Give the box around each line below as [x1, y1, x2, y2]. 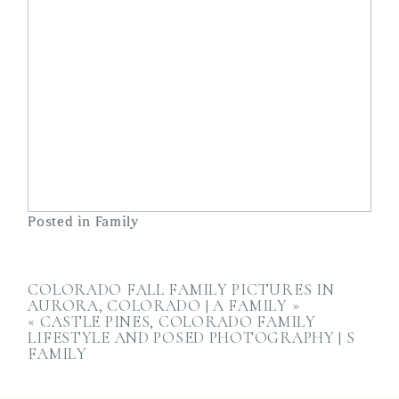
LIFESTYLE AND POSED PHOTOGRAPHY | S [28, 328, 355, 348]
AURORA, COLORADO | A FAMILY [28, 296, 288, 316]
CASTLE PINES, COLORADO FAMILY [39, 312, 316, 332]
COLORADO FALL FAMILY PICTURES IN [28, 280, 335, 300]
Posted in [28, 214, 95, 231]
